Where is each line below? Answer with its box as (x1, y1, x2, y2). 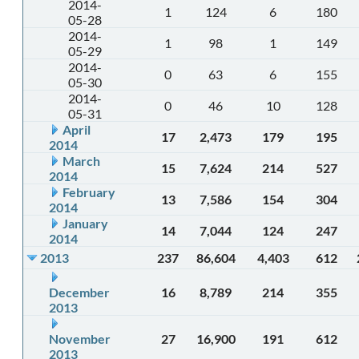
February (63, 184, 115, 200)
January (63, 216, 108, 231)
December (49, 284, 110, 300)
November (49, 331, 111, 346)
